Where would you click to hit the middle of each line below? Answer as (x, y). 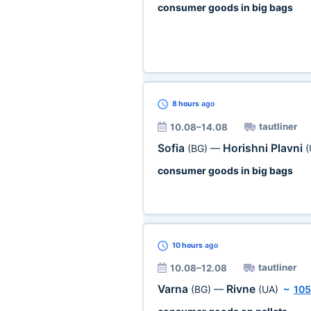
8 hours (185, 104)
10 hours (187, 245)
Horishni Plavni (264, 148)
